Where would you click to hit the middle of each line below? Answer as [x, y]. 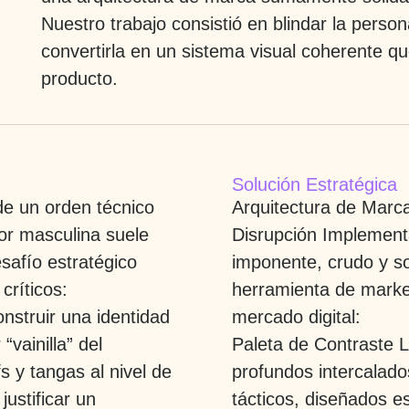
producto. [79, 78]
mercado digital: [296, 316]
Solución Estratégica [315, 184]
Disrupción [274, 234]
